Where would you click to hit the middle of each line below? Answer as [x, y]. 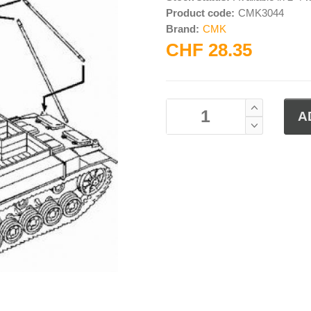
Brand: [183, 28]
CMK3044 [261, 12]
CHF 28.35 [209, 50]
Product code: [200, 12]
